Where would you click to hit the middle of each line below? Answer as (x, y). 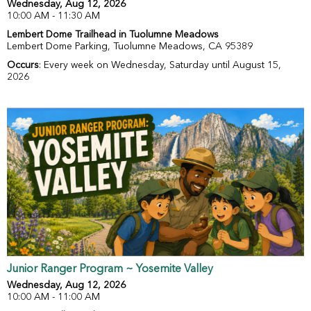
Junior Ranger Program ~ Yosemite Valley (110, 270)
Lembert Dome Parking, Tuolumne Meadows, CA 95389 (130, 47)
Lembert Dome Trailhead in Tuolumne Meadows (113, 35)
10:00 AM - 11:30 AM (53, 16)
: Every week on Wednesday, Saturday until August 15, (160, 66)
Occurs (23, 66)
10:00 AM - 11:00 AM (53, 297)
